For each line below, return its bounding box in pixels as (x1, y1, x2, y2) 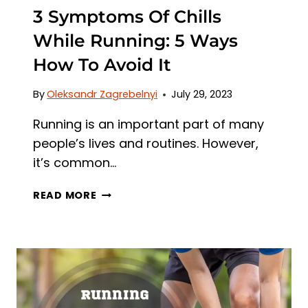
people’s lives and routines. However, (33, 135, 258, 153)
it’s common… (33, 154, 116, 172)
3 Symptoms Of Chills (33, 5, 221, 27)
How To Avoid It (33, 54, 171, 75)
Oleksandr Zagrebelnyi (47, 87, 158, 102)
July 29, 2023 (171, 87, 233, 102)
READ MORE (33, 188, 97, 203)
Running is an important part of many (33, 115, 264, 133)
